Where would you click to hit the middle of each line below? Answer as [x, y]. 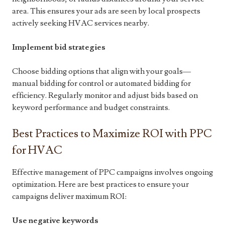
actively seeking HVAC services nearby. [81, 23]
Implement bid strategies [59, 47]
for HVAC [37, 150]
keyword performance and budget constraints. [91, 107]
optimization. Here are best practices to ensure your [100, 184]
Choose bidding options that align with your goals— [101, 71]
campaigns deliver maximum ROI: [69, 196]
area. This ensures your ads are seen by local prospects [106, 11]
